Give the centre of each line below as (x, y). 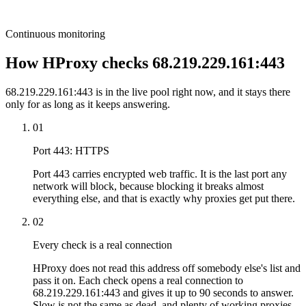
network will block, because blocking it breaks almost (148, 186)
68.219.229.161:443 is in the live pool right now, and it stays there (148, 92)
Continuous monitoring (55, 33)
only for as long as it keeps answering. (88, 104)
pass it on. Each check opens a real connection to (138, 280)
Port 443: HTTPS (71, 150)
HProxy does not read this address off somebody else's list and (167, 268)
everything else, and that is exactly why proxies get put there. (164, 198)
